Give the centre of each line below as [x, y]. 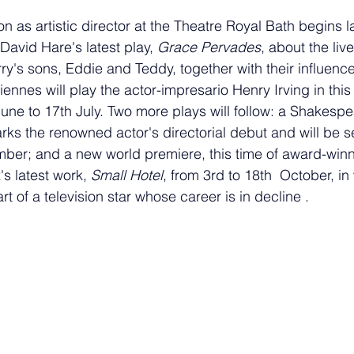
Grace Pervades [209, 47]
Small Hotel [127, 175]
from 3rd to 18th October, [254, 175]
